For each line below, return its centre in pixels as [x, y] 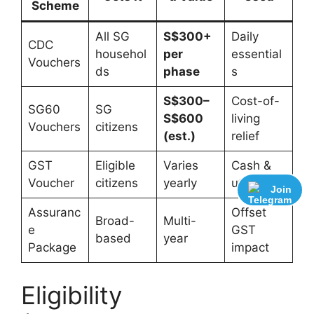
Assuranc [54, 212]
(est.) [179, 136]
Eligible [115, 165]
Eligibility [71, 295]
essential [256, 54]
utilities [251, 183]
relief [245, 136]
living [245, 118]
